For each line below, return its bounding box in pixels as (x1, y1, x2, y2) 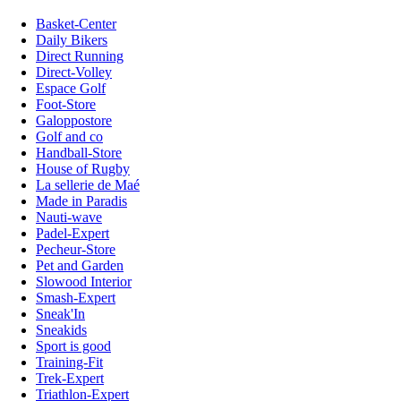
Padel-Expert (36, 226, 109, 242)
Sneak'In (36, 306, 85, 322)
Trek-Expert (36, 371, 104, 387)
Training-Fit (36, 354, 103, 371)
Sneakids (36, 322, 87, 338)
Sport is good (36, 338, 111, 354)
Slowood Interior (36, 274, 132, 290)
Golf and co (36, 129, 103, 145)
